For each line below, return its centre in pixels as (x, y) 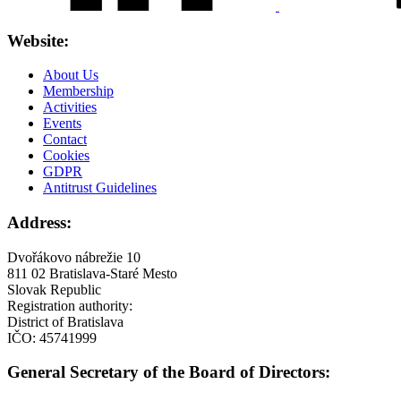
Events (62, 124)
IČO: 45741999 (52, 337)
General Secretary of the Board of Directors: (169, 372)
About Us (71, 75)
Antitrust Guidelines (100, 188)
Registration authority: (70, 305)
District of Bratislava (65, 321)
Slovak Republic (54, 289)
